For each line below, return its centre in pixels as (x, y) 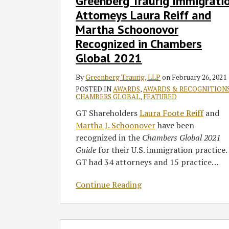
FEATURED (160, 97)
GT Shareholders (108, 113)
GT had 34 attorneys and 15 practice (144, 162)
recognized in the (109, 138)
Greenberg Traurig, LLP (123, 77)
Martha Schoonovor (127, 30)
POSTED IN (94, 89)
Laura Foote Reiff (171, 113)
